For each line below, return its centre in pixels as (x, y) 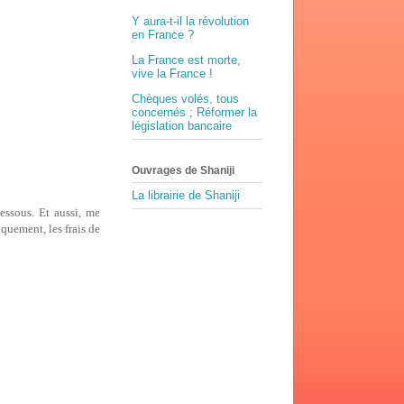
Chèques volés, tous (185, 99)
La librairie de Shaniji (186, 196)
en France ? (163, 35)
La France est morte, (186, 60)
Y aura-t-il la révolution (190, 22)
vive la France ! (172, 74)
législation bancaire (182, 126)
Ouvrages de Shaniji (183, 170)
